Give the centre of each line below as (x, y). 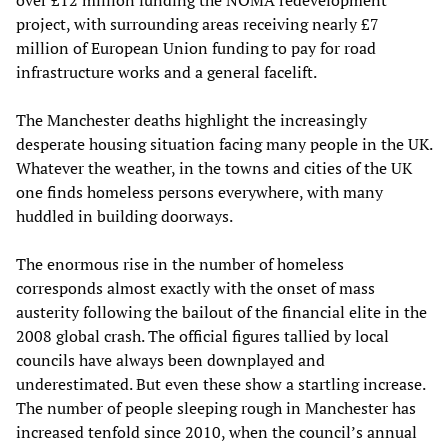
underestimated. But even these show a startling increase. (220, 384)
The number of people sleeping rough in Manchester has (216, 408)
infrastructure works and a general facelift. (166, 72)
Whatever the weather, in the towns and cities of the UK (214, 168)
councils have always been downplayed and (170, 360)
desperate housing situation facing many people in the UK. (224, 144)
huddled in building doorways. (124, 216)
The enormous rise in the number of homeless (180, 264)
